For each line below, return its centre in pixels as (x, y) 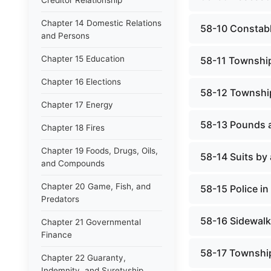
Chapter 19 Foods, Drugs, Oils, (100, 151)
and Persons (65, 36)
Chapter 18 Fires (73, 128)
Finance (57, 235)
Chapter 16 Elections (81, 82)
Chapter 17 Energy (77, 105)
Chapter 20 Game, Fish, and (96, 186)
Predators (60, 199)
